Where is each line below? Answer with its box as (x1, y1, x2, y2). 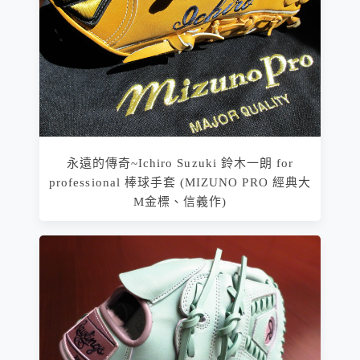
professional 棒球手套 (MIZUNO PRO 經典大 (49, 176, 311, 190)
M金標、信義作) (133, 195, 227, 209)
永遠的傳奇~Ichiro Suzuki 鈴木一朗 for (66, 157, 294, 170)
